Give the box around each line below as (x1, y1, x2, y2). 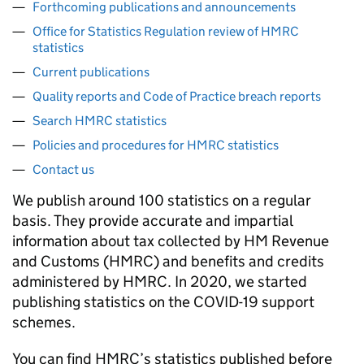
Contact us (32, 162, 94, 177)
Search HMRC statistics (32, 113, 167, 128)
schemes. (12, 313, 76, 331)
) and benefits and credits (154, 252, 324, 271)
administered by (12, 272, 123, 291)
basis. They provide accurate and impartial (12, 211, 292, 230)
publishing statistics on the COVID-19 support (12, 292, 314, 311)
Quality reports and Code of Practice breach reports (32, 89, 321, 104)
